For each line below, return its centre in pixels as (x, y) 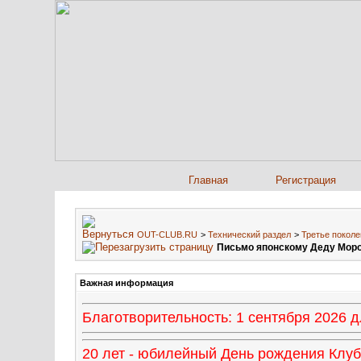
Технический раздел (249, 234)
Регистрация (306, 180)
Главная (208, 180)
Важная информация (127, 283)
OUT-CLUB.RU (167, 234)
